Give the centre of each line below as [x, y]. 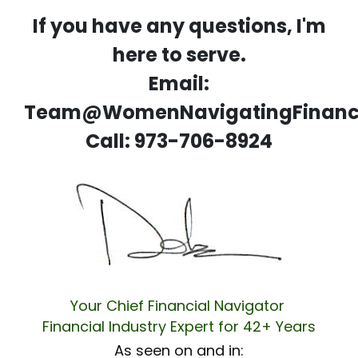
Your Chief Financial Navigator [179, 305]
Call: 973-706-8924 [179, 141]
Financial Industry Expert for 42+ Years [179, 326]
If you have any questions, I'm [179, 26]
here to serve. [179, 54]
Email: [179, 83]
